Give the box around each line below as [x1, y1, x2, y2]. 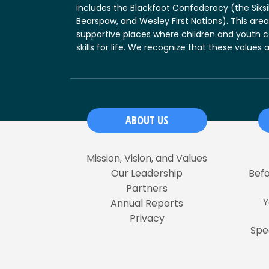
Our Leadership [111, 166, 183, 180]
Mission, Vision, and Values [86, 151, 207, 165]
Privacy [129, 211, 165, 225]
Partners [126, 181, 168, 195]
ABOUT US [125, 112, 168, 127]
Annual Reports [110, 196, 183, 210]
